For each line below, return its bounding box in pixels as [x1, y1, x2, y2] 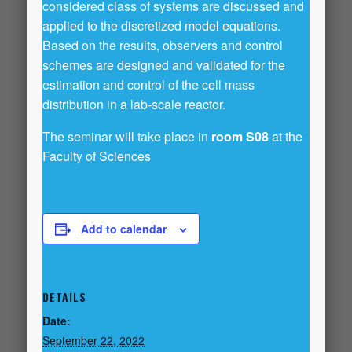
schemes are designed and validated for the [42, 56, 285, 74]
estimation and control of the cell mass [42, 75, 255, 93]
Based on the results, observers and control [42, 36, 283, 54]
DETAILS [42, 288, 86, 305]
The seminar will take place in [42, 127, 211, 145]
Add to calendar [81, 221, 167, 236]
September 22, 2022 [42, 332, 145, 348]
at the [269, 127, 302, 145]
